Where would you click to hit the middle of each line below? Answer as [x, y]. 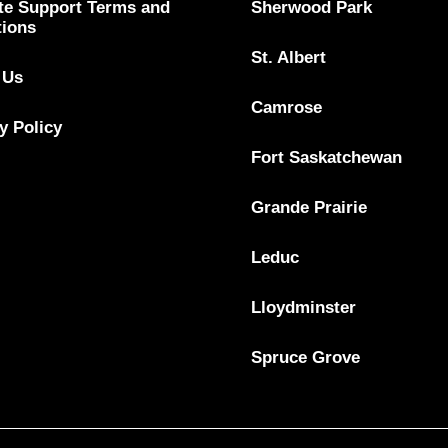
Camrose [286, 107]
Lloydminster [303, 307]
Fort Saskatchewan [326, 157]
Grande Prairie [308, 207]
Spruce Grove [305, 357]
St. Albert [288, 57]
